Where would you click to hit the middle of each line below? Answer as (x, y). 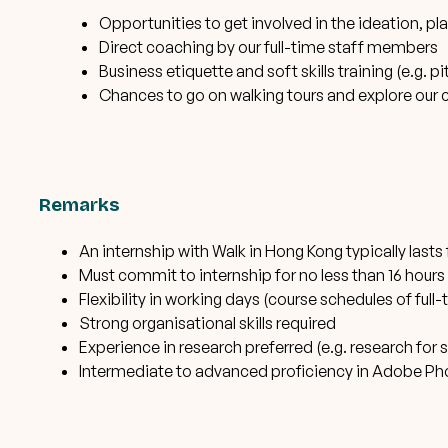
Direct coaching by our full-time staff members (268, 46)
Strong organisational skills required (207, 322)
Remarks (79, 204)
